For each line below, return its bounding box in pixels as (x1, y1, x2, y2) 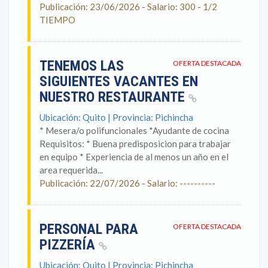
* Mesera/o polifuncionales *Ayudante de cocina (39, 125, 229, 136)
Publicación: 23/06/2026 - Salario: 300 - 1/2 (39, 1, 217, 12)
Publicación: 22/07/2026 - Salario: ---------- (39, 178, 215, 188)
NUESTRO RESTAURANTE (39, 89, 188, 105)
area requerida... (39, 165, 103, 175)
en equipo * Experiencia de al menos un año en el (39, 151, 229, 162)
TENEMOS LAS (39, 57, 124, 74)
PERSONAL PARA (39, 221, 138, 237)
